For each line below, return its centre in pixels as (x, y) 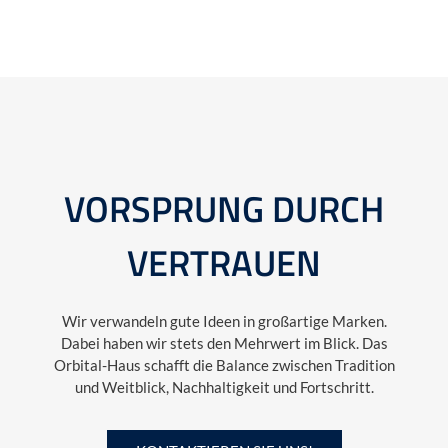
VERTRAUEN (224, 263)
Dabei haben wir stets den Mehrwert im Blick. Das (224, 343)
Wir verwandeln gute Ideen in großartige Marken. (224, 321)
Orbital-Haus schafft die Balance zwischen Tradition (224, 365)
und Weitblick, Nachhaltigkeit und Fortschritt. (224, 387)
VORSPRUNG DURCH (224, 209)
